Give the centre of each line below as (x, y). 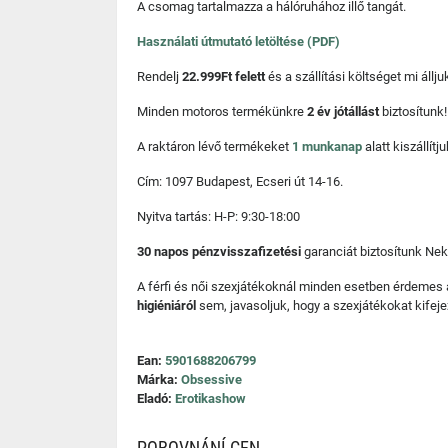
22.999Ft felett (225, 76)
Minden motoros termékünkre (222, 111)
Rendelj (159, 76)
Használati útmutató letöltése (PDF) (238, 41)
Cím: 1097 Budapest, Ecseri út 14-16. (240, 181)
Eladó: (156, 398)
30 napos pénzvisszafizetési (220, 251)
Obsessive (211, 379)
